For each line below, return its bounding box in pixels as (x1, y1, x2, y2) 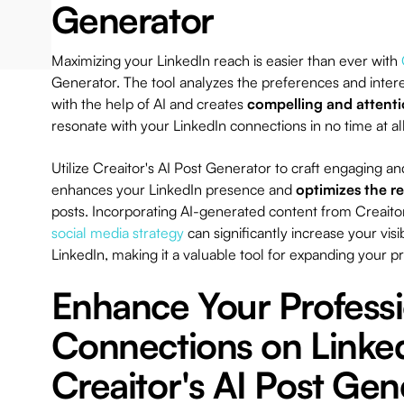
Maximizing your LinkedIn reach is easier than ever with (50, 51, 401, 70)
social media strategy (50, 224, 184, 243)
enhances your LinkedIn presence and (50, 180, 296, 199)
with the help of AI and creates (50, 95, 247, 114)
